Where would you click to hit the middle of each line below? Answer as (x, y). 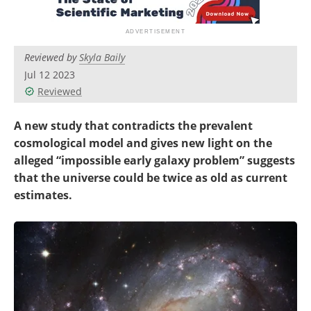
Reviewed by (52, 57)
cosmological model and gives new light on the (143, 143)
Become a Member (72, 10)
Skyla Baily (102, 57)
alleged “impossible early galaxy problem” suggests (154, 160)
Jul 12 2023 (50, 75)
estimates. (43, 195)
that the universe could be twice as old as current (151, 178)
